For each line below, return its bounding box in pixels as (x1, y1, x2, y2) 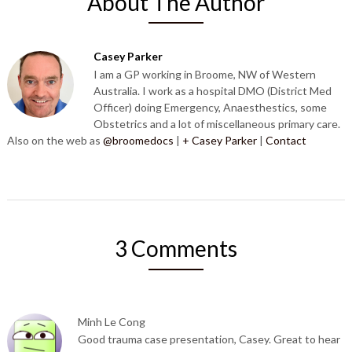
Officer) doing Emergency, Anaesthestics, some (93, 101, 327, 115)
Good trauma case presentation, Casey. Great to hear (77, 332, 340, 346)
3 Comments (114, 235, 237, 262)
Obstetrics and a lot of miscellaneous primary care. (93, 117, 340, 131)
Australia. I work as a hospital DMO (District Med (93, 84, 332, 98)
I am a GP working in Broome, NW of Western (93, 68, 316, 82)
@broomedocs (102, 134, 174, 148)
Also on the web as (6, 134, 103, 148)
